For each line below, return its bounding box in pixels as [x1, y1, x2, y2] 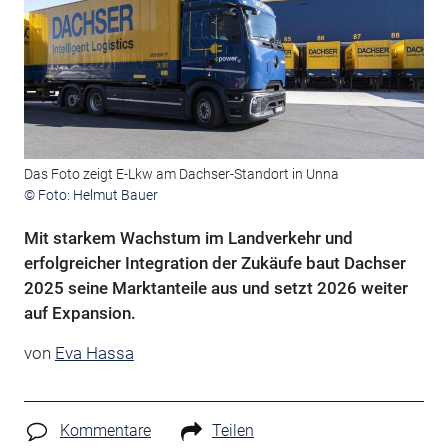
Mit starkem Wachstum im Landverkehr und [23, 228, 353, 249]
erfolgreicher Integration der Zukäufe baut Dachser [23, 253, 406, 274]
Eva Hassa [54, 343, 134, 364]
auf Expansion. [23, 303, 136, 324]
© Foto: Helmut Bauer [23, 187, 158, 204]
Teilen [211, 421, 254, 441]
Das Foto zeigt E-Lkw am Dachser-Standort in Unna [23, 166, 339, 183]
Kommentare [59, 421, 151, 441]
